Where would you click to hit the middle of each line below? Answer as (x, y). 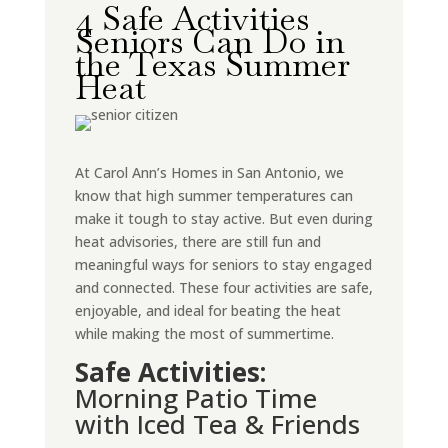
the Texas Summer (212, 64)
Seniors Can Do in (209, 41)
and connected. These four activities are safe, (223, 287)
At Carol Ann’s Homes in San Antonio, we (209, 172)
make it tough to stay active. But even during (223, 218)
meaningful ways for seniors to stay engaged (223, 264)
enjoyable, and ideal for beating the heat (207, 310)
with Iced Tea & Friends (217, 424)
